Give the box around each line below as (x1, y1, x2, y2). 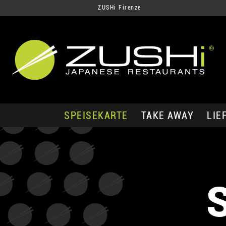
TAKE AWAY (141, 109, 194, 122)
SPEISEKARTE (64, 109, 128, 122)
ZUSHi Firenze (98, 4, 141, 11)
